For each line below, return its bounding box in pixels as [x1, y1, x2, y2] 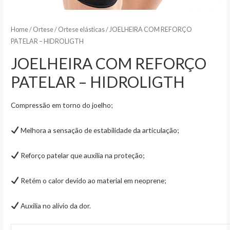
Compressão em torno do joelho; [11, 100, 113, 109]
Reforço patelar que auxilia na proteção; [18, 150, 144, 160]
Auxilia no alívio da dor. [18, 201, 91, 210]
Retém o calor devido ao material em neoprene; [18, 176, 166, 185]
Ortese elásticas [58, 26, 105, 34]
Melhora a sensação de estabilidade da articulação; [18, 125, 179, 135]
